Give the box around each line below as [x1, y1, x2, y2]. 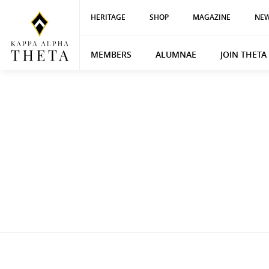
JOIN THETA [220, 49, 267, 60]
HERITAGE [90, 12, 125, 22]
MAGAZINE [192, 12, 231, 22]
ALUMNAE [155, 49, 196, 60]
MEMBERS [90, 49, 131, 60]
